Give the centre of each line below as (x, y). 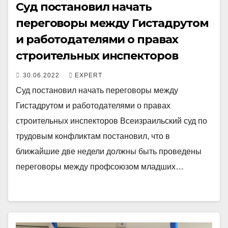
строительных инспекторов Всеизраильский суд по (111, 121)
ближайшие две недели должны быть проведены (109, 151)
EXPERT (89, 75)
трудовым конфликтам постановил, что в (93, 136)
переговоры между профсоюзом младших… (100, 167)
